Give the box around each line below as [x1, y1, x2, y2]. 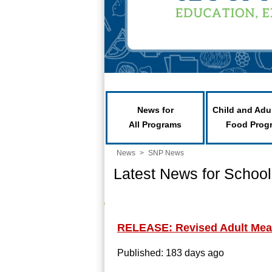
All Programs [129, 120, 182, 129]
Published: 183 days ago [117, 248, 224, 258]
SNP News [148, 149, 184, 157]
